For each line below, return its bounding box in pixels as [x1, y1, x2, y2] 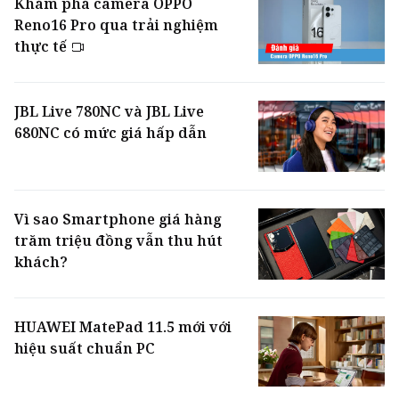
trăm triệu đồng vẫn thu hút [14, 230, 223, 250]
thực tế [14, 36, 70, 56]
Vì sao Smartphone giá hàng [14, 208, 222, 229]
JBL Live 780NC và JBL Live [14, 101, 204, 121]
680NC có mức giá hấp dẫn [14, 122, 207, 142]
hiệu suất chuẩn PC [14, 338, 155, 358]
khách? [14, 251, 68, 272]
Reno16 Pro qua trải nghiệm [14, 14, 218, 35]
